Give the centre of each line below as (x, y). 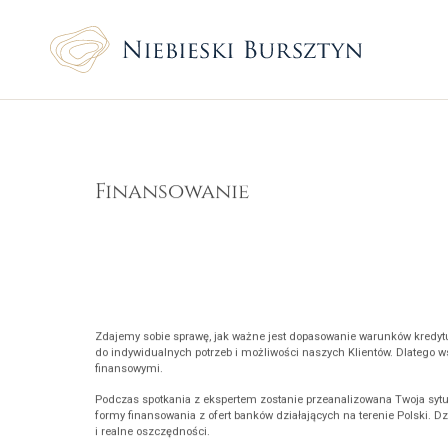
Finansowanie (171, 193)
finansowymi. (128, 372)
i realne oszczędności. (152, 435)
